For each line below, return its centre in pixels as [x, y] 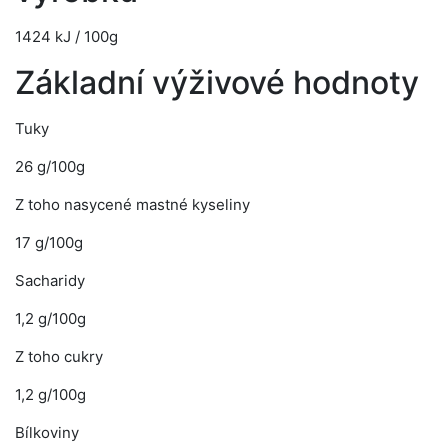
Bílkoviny [47, 432]
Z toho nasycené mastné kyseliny [132, 204]
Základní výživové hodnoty [217, 82]
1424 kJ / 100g [66, 36]
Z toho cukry [59, 356]
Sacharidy [50, 280]
